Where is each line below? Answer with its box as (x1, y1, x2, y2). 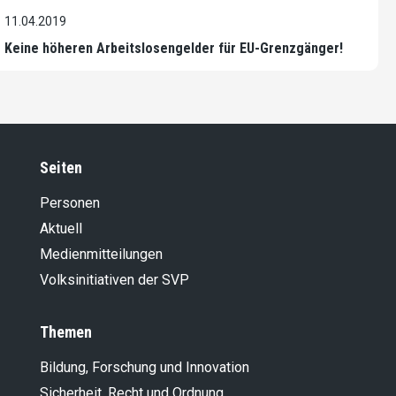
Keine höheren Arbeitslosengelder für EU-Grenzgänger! (4, 40, 343, 57)
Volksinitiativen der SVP (40, 271, 189, 289)
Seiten (40, 158, 82, 178)
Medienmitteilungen (40, 246, 163, 263)
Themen (40, 323, 92, 342)
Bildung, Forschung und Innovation (40, 359, 249, 377)
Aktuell (40, 220, 82, 238)
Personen (40, 194, 100, 212)
